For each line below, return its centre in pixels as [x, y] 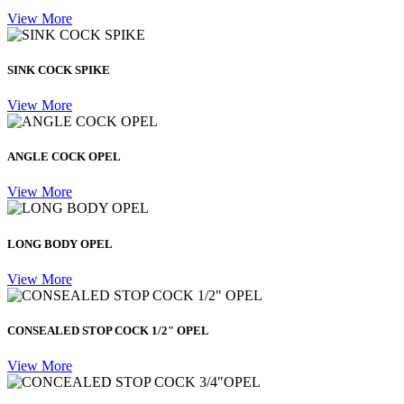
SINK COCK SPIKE [59, 69]
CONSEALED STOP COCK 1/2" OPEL [108, 330]
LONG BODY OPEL [60, 243]
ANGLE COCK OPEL [64, 157]
